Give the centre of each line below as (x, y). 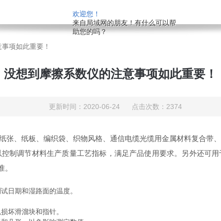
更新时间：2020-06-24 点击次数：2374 (115, 107)
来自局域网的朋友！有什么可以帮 (124, 23)
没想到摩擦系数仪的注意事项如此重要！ (110, 74)
